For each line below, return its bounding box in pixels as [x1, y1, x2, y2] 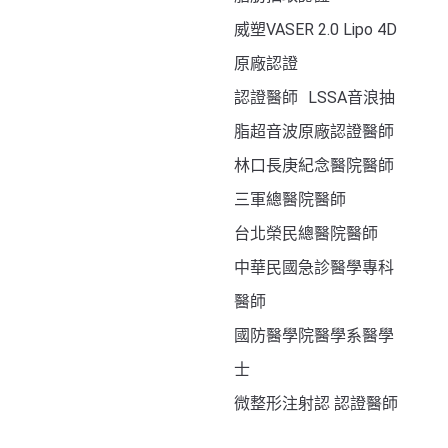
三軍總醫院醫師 [234, 190, 356, 210]
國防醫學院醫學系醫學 [234, 326, 394, 346]
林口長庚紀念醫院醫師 [234, 156, 404, 176]
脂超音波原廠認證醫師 [234, 122, 404, 142]
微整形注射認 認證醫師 [234, 394, 398, 414]
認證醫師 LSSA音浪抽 [234, 88, 395, 108]
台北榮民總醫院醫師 [234, 224, 388, 244]
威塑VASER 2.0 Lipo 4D [234, 20, 397, 40]
